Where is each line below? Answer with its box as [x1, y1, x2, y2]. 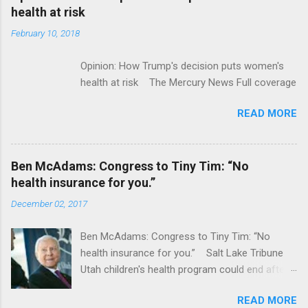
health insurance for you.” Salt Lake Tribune [80, 247, 284, 260]
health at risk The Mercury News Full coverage [80, 76, 297, 89]
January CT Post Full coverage [80, 280, 228, 293]
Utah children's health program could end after [80, 263, 289, 276]
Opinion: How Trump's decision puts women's [80, 59, 285, 72]
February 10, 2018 [11, 27, 80, 38]
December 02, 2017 [11, 198, 87, 210]
